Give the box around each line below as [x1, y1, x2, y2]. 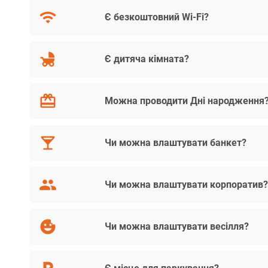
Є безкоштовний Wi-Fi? [105, 11, 209, 23]
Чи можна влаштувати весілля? [105, 221, 249, 232]
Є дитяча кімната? [105, 53, 190, 65]
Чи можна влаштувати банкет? [105, 137, 247, 148]
